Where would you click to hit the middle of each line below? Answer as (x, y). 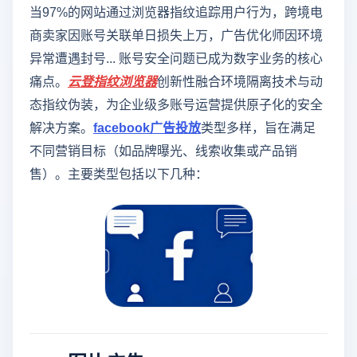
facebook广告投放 (147, 127)
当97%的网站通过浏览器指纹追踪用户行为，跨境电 (176, 11)
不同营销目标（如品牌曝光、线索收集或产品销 (163, 150)
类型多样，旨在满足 (258, 127)
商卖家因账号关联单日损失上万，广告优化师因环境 (176, 34)
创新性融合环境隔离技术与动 (240, 80)
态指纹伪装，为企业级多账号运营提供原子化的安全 (176, 104)
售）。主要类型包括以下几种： (119, 173)
